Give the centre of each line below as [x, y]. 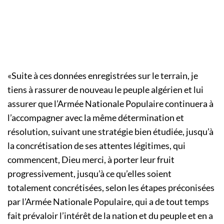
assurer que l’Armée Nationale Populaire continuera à [110, 104]
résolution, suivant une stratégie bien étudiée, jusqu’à [110, 132]
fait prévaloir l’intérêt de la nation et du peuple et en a [110, 216]
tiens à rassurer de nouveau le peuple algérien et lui [105, 90]
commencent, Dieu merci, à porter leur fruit [91, 160]
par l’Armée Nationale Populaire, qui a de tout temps [108, 202]
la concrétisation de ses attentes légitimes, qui [96, 146]
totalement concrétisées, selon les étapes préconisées [111, 188]
